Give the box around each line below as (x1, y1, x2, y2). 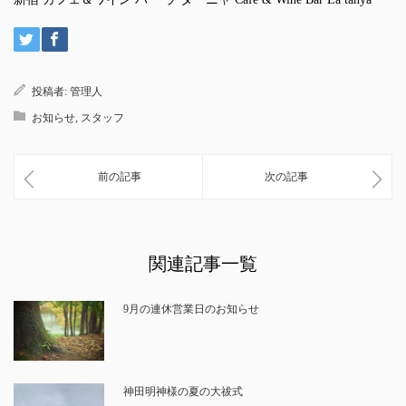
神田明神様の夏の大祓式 (122, 385, 243, 399)
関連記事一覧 (149, 253, 257, 274)
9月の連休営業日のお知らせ (122, 302, 259, 315)
